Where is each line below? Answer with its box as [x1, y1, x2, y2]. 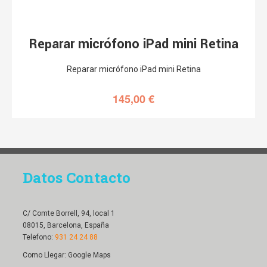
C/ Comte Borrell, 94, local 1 [22, 209, 115, 218]
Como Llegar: [22, 250, 68, 259]
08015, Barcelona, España [22, 221, 109, 229]
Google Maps [67, 250, 111, 259]
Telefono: [22, 232, 55, 241]
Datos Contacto [22, 167, 131, 187]
